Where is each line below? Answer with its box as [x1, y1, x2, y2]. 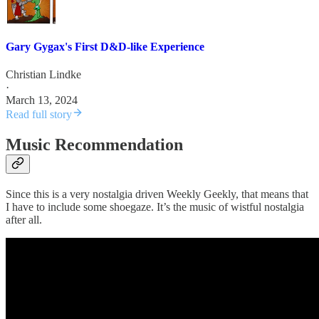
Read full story [6, 108, 72, 120]
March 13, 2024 [6, 93, 78, 106]
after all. [6, 213, 42, 226]
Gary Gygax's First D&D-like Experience [6, 40, 204, 53]
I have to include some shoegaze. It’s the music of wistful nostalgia [6, 200, 304, 213]
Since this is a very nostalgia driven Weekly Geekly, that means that [6, 187, 308, 200]
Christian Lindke [6, 68, 81, 80]
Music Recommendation [6, 135, 183, 154]
